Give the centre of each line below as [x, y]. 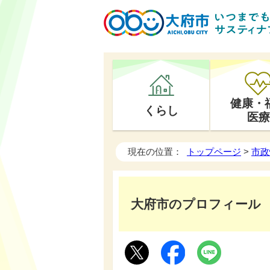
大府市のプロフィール [196, 204]
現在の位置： [157, 152]
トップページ [214, 152]
